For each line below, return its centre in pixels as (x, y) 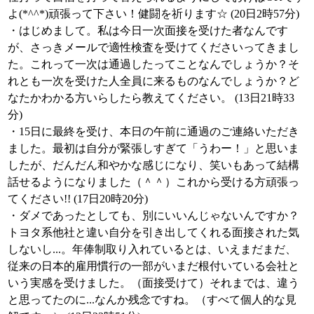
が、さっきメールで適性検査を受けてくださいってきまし (153, 47)
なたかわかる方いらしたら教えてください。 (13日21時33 (151, 98)
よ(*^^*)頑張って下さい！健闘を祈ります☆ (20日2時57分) (153, 14)
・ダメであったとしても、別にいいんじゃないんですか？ (153, 216)
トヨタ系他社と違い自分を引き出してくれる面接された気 (153, 232)
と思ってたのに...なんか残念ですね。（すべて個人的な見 (152, 300)
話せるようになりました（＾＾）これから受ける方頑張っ (153, 182)
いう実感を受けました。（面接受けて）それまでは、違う (153, 283)
